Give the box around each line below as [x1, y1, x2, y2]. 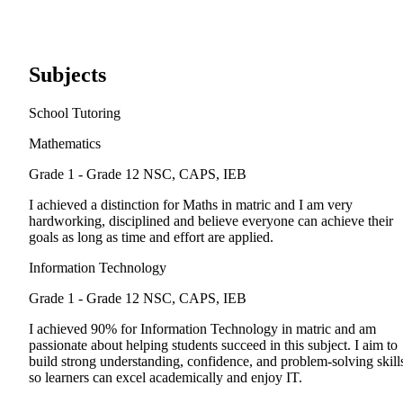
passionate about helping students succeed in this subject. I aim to [29, 337, 398, 354]
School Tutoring [29, 105, 121, 121]
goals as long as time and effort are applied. [29, 229, 273, 246]
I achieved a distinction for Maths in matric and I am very [29, 197, 353, 213]
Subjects [29, 63, 106, 87]
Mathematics [29, 136, 101, 152]
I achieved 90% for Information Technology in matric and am [29, 321, 376, 337]
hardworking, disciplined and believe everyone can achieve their [29, 213, 393, 229]
